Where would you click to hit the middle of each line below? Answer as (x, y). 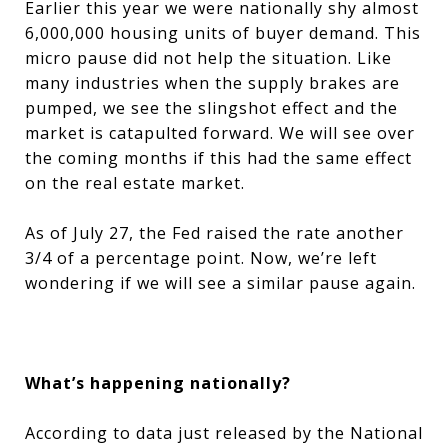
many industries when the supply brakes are (212, 83)
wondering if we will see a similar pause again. (220, 283)
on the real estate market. (137, 183)
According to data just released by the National (224, 433)
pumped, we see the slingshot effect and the (211, 108)
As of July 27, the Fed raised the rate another (214, 233)
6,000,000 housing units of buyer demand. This (223, 33)
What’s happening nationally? (158, 383)
